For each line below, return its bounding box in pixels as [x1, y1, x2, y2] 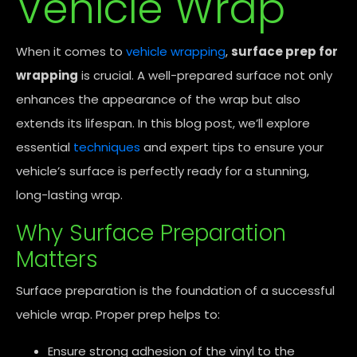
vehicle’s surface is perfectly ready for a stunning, [16, 163, 309, 179]
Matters [16, 244, 98, 275]
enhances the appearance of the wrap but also [16, 91, 300, 108]
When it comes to [16, 43, 126, 60]
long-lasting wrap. [16, 186, 123, 203]
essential [16, 139, 73, 155]
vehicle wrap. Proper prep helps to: [16, 306, 220, 323]
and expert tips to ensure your [140, 139, 324, 155]
